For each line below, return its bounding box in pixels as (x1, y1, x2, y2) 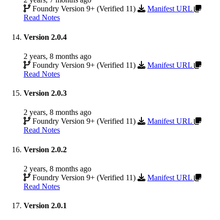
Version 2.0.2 (24, 145, 67, 154)
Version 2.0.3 (24, 89, 67, 98)
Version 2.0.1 (24, 201, 67, 210)
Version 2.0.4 (24, 32, 67, 41)
